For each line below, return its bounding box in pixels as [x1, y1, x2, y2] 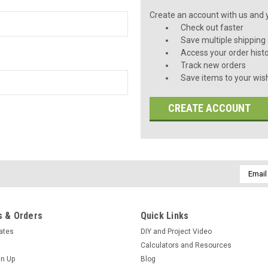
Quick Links [140, 209, 189, 221]
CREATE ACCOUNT [168, 101, 251, 114]
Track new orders [181, 60, 246, 70]
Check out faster [181, 23, 244, 32]
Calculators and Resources [140, 240, 232, 249]
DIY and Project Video [140, 227, 212, 236]
